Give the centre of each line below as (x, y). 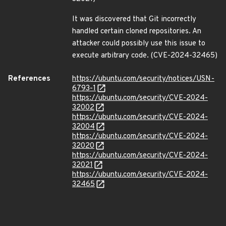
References (29, 79)
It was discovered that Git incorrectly (134, 19)
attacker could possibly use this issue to (139, 44)
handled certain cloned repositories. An (137, 32)
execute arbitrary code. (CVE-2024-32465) (145, 56)
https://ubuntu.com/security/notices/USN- (143, 79)
